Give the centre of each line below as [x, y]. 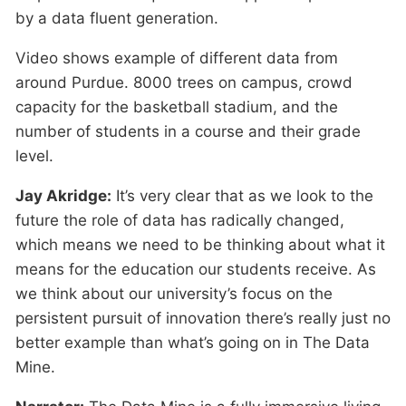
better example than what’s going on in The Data [193, 343]
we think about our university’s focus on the [174, 294]
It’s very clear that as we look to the [242, 196]
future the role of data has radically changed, [180, 220]
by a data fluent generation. [117, 18]
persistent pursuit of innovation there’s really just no [203, 318]
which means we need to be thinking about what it [200, 245]
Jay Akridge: [63, 196]
